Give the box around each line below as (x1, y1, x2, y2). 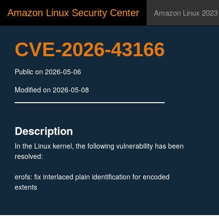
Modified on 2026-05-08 (15, 85, 89, 94)
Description (15, 123, 73, 138)
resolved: (15, 151, 43, 161)
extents (15, 182, 37, 192)
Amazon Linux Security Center (7, 7, 139, 18)
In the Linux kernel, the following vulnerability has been (15, 141, 184, 151)
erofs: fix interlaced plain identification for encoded (15, 172, 170, 181)
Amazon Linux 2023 (154, 7, 218, 18)
